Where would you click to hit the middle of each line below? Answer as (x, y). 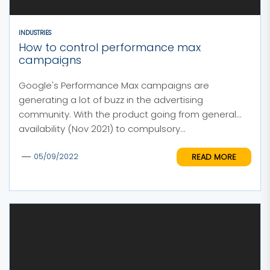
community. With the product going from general (127, 114)
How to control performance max (110, 47)
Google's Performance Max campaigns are (114, 85)
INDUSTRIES (35, 33)
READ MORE (214, 157)
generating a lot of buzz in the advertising (111, 100)
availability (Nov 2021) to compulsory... (102, 129)
